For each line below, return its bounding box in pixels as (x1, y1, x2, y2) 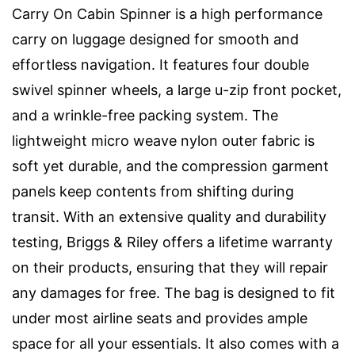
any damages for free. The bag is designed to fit (12, 284, 335, 301)
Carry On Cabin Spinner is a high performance (12, 5, 323, 22)
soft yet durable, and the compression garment (12, 157, 329, 174)
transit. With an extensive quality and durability (12, 208, 326, 225)
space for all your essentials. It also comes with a (12, 334, 339, 352)
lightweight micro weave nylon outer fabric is (12, 132, 315, 149)
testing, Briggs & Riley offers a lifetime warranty (12, 233, 333, 250)
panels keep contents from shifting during (12, 182, 294, 200)
